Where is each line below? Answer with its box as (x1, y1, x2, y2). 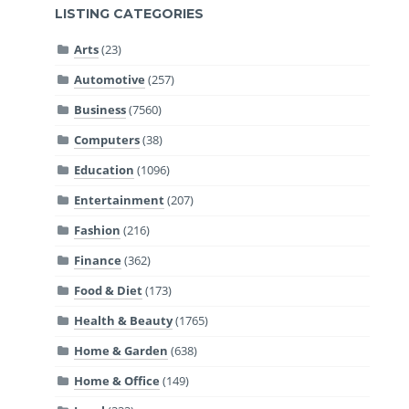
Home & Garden (74, 342, 169, 360)
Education (74, 162, 135, 179)
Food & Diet (74, 282, 143, 299)
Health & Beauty (74, 312, 173, 330)
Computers (74, 131, 141, 149)
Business (74, 101, 127, 119)
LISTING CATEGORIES (55, 5, 204, 22)
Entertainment (74, 192, 165, 209)
